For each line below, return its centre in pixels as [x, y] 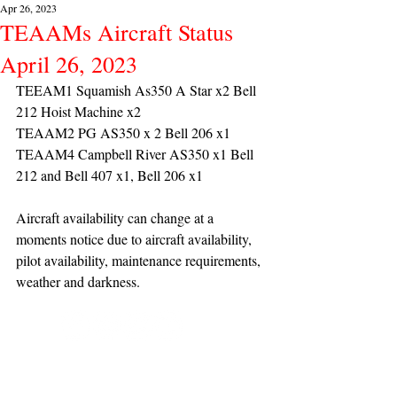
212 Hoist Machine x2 [80, 111]
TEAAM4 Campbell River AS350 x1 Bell [136, 154]
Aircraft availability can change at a [117, 218]
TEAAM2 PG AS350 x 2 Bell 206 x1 [123, 132]
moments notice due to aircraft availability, [136, 239]
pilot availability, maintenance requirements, [140, 260]
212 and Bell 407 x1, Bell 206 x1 [109, 175]
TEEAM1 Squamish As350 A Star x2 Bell [138, 90]
